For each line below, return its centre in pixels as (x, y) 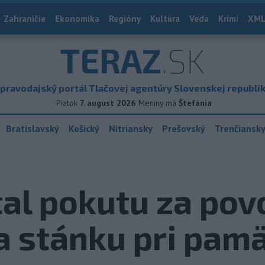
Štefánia (195, 103)
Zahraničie (25, 19)
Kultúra (165, 19)
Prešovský (184, 128)
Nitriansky (131, 128)
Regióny (125, 19)
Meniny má (159, 103)
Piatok (67, 103)
